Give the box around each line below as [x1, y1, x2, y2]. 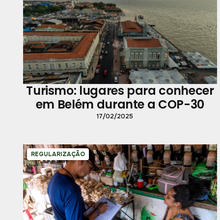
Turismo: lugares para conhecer [26, 82, 214, 99]
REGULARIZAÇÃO [30, 150, 85, 159]
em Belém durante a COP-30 [35, 96, 204, 113]
